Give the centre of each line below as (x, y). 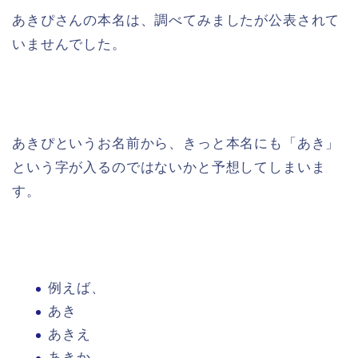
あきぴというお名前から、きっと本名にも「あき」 (176, 143)
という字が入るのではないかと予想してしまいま (169, 167)
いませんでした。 (69, 44)
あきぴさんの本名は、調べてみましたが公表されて (176, 20)
